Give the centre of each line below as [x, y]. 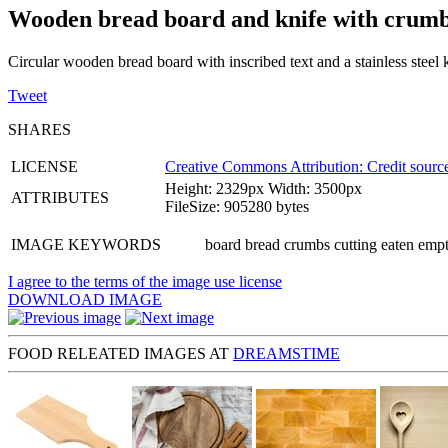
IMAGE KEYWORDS [86, 244]
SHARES [39, 129]
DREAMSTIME [286, 353]
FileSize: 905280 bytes [237, 206]
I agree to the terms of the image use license [145, 281]
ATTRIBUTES [60, 197]
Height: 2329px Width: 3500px [263, 188]
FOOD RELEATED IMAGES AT [120, 353]
